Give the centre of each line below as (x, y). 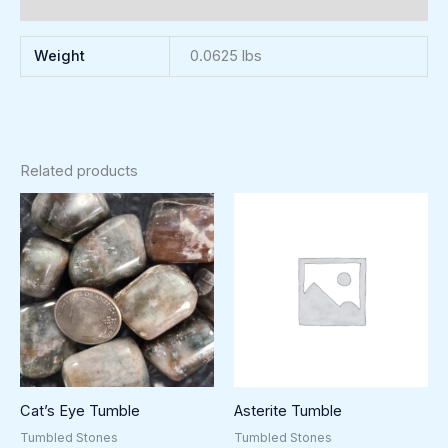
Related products (79, 170)
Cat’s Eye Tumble (80, 410)
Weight (60, 55)
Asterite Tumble (288, 410)
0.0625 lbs (225, 55)
